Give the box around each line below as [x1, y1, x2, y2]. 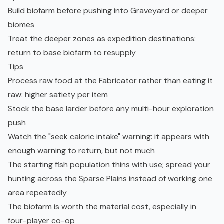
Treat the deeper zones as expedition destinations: [8, 33, 196, 44]
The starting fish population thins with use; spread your [8, 159, 210, 170]
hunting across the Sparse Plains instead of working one [8, 173, 212, 184]
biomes [8, 19, 34, 30]
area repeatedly [8, 187, 67, 198]
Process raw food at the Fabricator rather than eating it [8, 75, 213, 86]
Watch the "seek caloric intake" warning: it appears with [8, 131, 209, 142]
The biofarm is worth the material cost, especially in [8, 201, 196, 212]
